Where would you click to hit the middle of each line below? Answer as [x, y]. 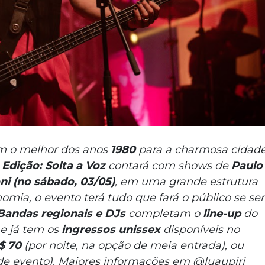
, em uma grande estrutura [186, 182]
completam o [164, 214]
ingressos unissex [111, 230]
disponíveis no [200, 230]
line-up [220, 214]
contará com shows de [168, 166]
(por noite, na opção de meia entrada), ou [132, 246]
